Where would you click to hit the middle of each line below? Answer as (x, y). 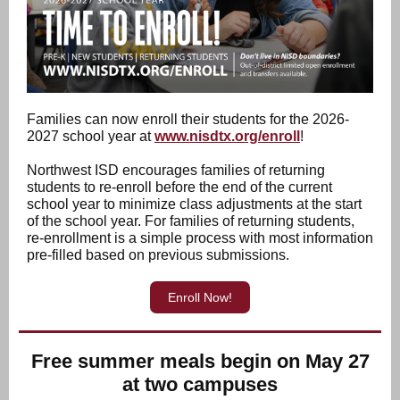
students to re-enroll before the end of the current (179, 187)
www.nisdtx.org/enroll (227, 136)
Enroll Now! (200, 297)
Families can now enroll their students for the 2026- (188, 119)
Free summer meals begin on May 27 (200, 361)
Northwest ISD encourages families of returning (176, 170)
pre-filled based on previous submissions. (158, 255)
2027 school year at (91, 136)
